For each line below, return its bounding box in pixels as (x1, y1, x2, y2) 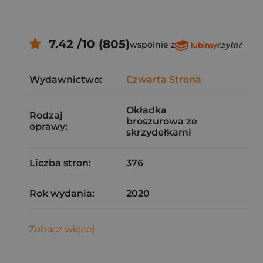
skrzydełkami (126, 127, 191, 138)
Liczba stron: (29, 157, 91, 168)
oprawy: (29, 121, 68, 132)
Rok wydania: (29, 188, 95, 199)
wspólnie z (129, 39, 175, 50)
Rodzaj (29, 110, 63, 121)
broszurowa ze (126, 116, 197, 127)
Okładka (126, 104, 167, 116)
